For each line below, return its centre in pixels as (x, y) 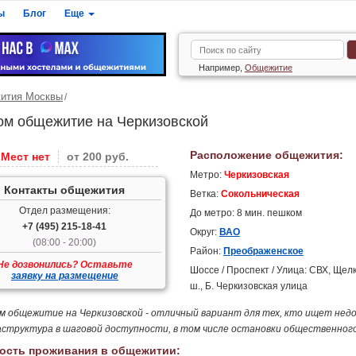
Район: (206, 251)
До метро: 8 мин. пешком (246, 213)
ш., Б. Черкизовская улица (248, 286)
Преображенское (263, 251)
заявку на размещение (64, 276)
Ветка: (205, 194)
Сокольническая (260, 194)
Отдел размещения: (64, 211)
